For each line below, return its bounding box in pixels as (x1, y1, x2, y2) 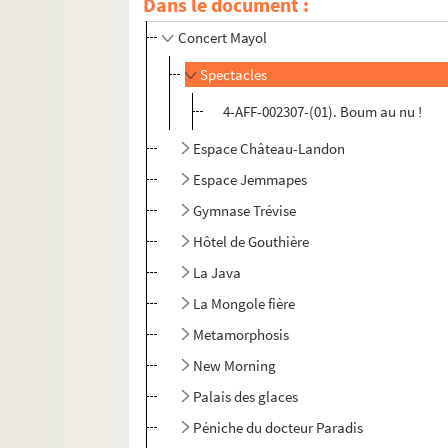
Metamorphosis (193, 325, 290, 345)
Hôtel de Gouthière (193, 232, 310, 252)
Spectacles (200, 65, 268, 85)
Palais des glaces (193, 387, 299, 407)
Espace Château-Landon (193, 139, 346, 159)
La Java (193, 263, 242, 283)
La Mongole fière (193, 294, 296, 314)
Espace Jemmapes (193, 170, 308, 190)
